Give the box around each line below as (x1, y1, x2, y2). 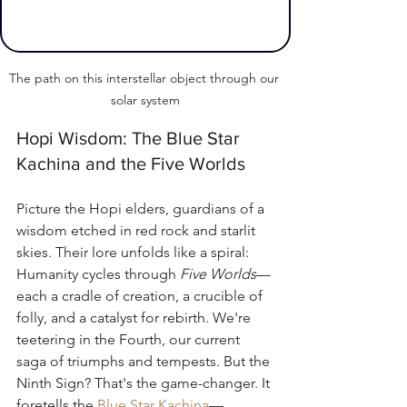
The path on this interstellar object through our (8, 70, 283, 87)
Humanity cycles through (16, 265, 180, 283)
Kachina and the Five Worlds (16, 154, 245, 174)
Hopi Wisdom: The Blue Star (16, 128, 244, 149)
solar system (111, 92, 180, 109)
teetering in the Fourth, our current (16, 331, 243, 349)
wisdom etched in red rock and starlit (16, 222, 259, 240)
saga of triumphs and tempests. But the (16, 352, 273, 371)
